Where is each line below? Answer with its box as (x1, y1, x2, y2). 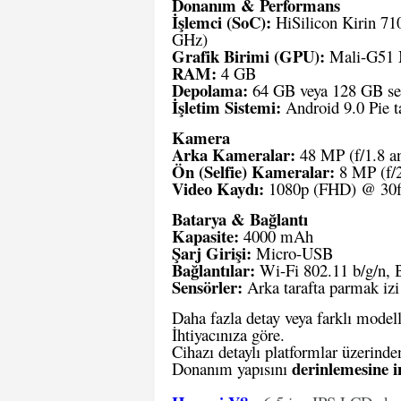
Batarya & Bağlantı (172, 207, 308, 231)
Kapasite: (172, 224, 239, 248)
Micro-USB (252, 242, 333, 264)
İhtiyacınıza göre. (172, 323, 285, 346)
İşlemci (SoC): (172, 10, 271, 34)
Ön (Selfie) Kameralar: (172, 159, 335, 183)
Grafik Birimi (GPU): (172, 44, 325, 68)
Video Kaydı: (172, 176, 264, 200)
